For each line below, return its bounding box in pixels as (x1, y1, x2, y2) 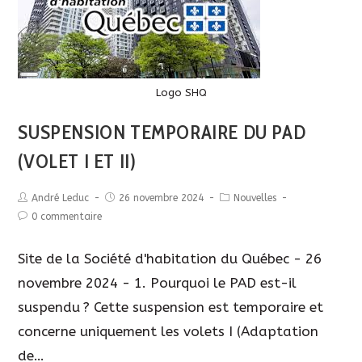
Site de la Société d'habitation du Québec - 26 (18, 250, 322, 267)
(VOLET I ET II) (18, 149, 137, 174)
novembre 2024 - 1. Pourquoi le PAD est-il (18, 275, 297, 292)
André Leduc (32, 192, 90, 204)
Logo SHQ (155, 86, 207, 99)
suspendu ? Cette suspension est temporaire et (18, 299, 324, 316)
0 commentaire (32, 211, 103, 223)
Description (28, 85, 82, 95)
